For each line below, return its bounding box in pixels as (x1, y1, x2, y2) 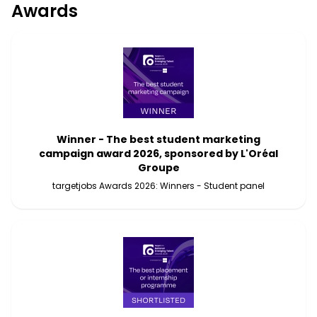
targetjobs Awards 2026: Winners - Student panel (52, 180, 265, 192)
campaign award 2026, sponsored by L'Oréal (39, 146, 278, 161)
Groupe (137, 161, 180, 175)
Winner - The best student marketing (57, 132, 260, 146)
